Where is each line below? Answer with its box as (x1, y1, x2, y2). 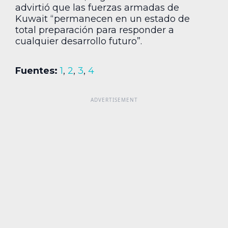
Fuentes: (15, 65, 58, 76)
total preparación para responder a (15, 24, 174, 36)
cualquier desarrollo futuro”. (15, 35, 142, 47)
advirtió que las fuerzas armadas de (15, 2, 179, 13)
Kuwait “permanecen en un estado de (15, 13, 190, 24)
